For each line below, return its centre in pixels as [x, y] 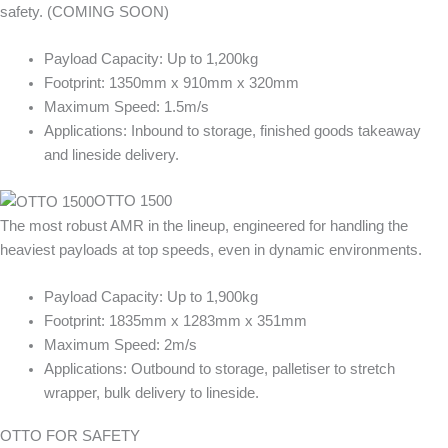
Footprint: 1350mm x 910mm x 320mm [171, 82]
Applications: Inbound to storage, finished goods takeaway [232, 130]
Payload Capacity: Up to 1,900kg [150, 297]
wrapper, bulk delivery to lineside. [151, 393]
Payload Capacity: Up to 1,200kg [150, 58]
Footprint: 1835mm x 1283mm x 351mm [175, 321]
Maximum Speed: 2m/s [120, 345]
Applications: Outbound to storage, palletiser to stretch [219, 369]
